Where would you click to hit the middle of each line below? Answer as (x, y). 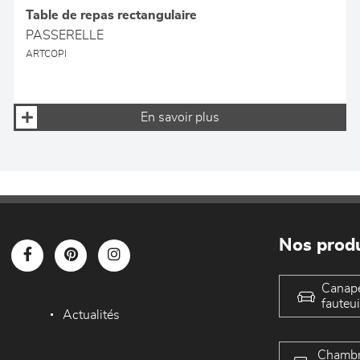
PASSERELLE (65, 36)
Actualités (92, 315)
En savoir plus (180, 118)
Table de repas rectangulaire (112, 16)
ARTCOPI (47, 55)
